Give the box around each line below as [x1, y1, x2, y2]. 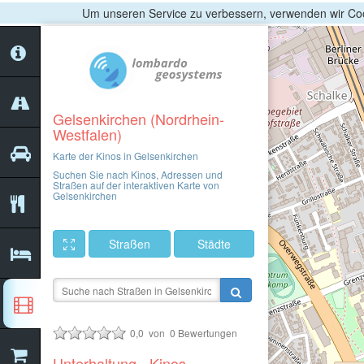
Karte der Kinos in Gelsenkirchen [53, 149, 198, 162]
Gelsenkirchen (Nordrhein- [53, 108, 224, 129]
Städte [197, 236, 231, 252]
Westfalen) [53, 123, 122, 145]
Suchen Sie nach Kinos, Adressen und [53, 167, 223, 181]
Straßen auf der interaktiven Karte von [53, 178, 219, 192]
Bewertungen [175, 326, 238, 340]
